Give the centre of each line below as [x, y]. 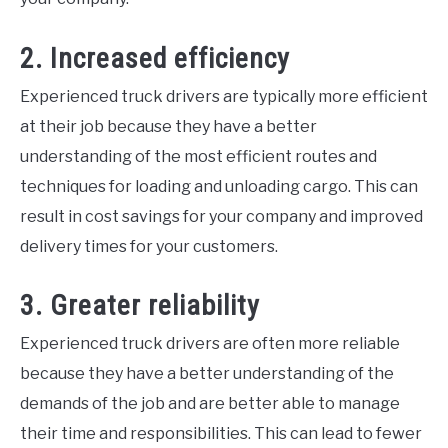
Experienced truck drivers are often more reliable [210, 343]
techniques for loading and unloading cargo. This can [219, 186]
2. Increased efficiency [155, 58]
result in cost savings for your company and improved [221, 216]
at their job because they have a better [168, 126]
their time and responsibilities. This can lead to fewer [221, 433]
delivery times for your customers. [149, 246]
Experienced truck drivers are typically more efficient [224, 96]
